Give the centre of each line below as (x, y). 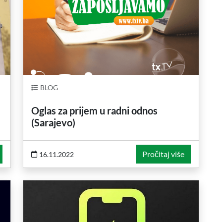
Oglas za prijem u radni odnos (94, 111)
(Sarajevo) (53, 122)
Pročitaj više (163, 154)
